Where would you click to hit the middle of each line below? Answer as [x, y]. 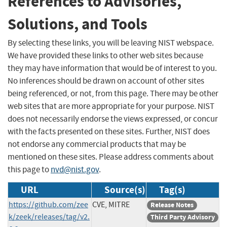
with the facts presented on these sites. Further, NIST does [109, 131]
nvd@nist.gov [75, 169]
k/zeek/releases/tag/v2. [49, 217]
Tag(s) [172, 190]
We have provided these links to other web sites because [105, 55]
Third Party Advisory [183, 217]
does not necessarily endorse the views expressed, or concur [113, 119]
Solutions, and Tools [78, 24]
